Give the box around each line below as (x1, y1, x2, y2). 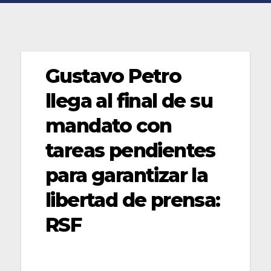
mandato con (45, 113, 172, 137)
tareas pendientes (45, 138, 215, 162)
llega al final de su (45, 88, 212, 113)
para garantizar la (45, 163, 208, 187)
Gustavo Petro (45, 64, 181, 88)
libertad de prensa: (45, 188, 220, 212)
